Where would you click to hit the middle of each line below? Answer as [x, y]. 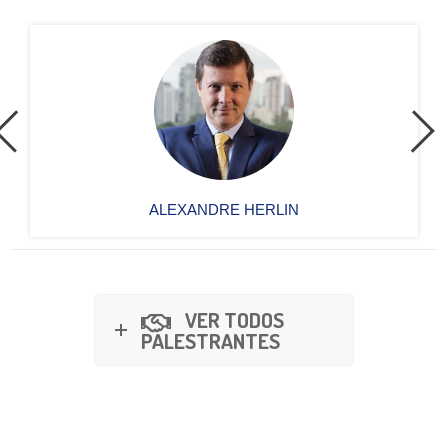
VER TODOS [234, 320]
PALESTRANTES [210, 341]
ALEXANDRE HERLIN [224, 210]
